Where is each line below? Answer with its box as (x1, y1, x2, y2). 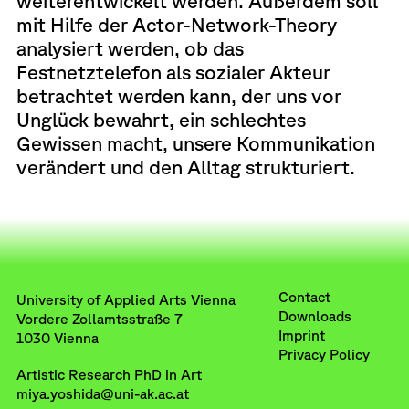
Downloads (278, 308, 352, 325)
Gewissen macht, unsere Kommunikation (16, 131, 375, 154)
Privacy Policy (278, 346, 371, 363)
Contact (278, 288, 331, 306)
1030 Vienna (16, 330, 99, 347)
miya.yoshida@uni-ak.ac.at (16, 385, 189, 402)
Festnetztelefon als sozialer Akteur (16, 59, 330, 83)
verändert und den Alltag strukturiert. (16, 154, 355, 178)
